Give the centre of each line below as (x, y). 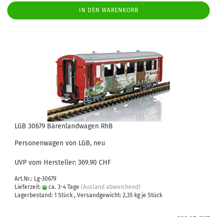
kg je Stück (147, 195)
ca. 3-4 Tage (63, 187)
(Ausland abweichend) (111, 187)
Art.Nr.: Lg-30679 (35, 179)
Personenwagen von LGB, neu (60, 143)
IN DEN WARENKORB (108, 10)
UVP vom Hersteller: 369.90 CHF (63, 163)
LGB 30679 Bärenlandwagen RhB (64, 126)
